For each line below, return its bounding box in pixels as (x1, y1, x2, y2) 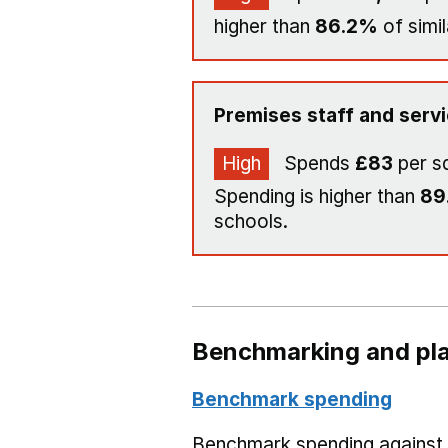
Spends (279, 152, 355, 175)
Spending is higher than (214, 185, 420, 208)
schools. (214, 210, 288, 233)
